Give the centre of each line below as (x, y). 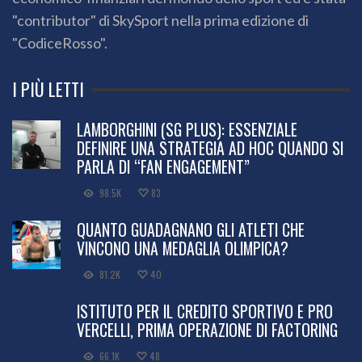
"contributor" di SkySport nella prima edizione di (160, 21)
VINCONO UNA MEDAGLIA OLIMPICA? (183, 248)
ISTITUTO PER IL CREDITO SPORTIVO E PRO (205, 311)
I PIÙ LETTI (48, 89)
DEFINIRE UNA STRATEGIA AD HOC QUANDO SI (210, 148)
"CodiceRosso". (60, 43)
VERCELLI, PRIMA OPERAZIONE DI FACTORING (207, 330)
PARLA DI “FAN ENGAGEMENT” (163, 167)
